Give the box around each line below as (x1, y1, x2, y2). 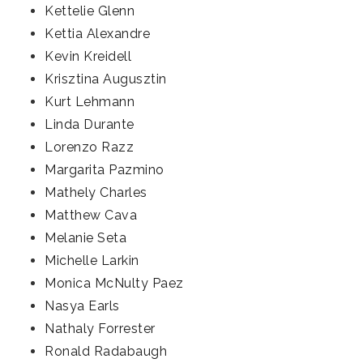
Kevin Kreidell (45, 49, 131, 64)
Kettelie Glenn (45, 3, 135, 19)
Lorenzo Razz (45, 139, 134, 155)
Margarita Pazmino (45, 162, 164, 177)
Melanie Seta (45, 230, 126, 246)
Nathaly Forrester (45, 321, 156, 336)
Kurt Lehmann (45, 94, 135, 109)
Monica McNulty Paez (45, 275, 184, 291)
